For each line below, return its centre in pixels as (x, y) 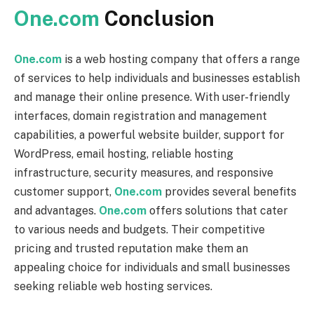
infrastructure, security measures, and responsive (144, 172)
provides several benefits (229, 191)
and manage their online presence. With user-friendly (152, 97)
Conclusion (157, 18)
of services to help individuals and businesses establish (157, 78)
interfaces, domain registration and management (141, 116)
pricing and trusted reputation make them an (131, 248)
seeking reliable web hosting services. (113, 286)
